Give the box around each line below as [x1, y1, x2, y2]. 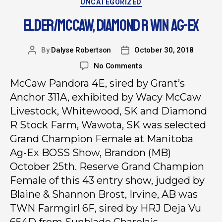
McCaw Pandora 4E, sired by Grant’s [10, 77, 185, 90]
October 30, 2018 [134, 46, 194, 55]
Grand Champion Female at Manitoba [10, 133, 193, 145]
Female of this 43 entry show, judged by [10, 174, 205, 187]
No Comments [94, 61, 142, 71]
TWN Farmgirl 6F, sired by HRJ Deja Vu [10, 202, 201, 215]
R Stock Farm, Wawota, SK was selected [10, 119, 206, 131]
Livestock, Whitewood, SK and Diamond [10, 105, 207, 117]
